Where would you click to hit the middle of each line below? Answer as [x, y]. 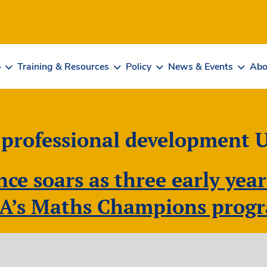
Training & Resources [63, 66]
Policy [139, 66]
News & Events [201, 66]
